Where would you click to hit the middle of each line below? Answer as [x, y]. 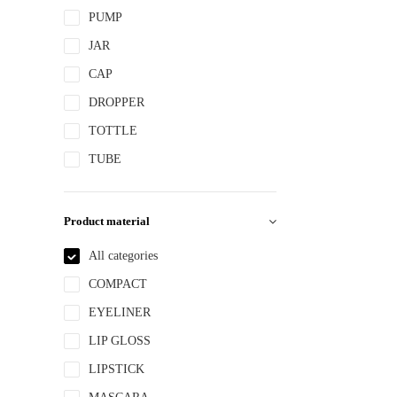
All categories [123, 256]
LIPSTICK [117, 369]
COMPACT [118, 284]
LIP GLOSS [120, 341]
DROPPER [117, 102]
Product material [107, 221]
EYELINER [120, 312]
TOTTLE [113, 131]
